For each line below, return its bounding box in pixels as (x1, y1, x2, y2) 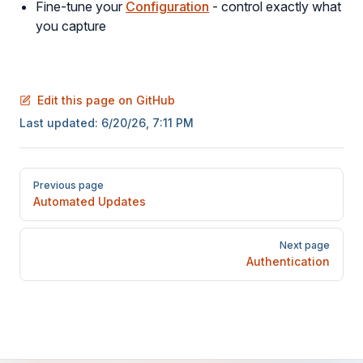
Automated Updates (33, 194, 146, 208)
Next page (280, 239, 330, 251)
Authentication (246, 254, 330, 268)
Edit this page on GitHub (37, 93, 175, 107)
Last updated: (19, 116, 101, 130)
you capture (36, 18, 106, 34)
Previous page (33, 179, 104, 191)
